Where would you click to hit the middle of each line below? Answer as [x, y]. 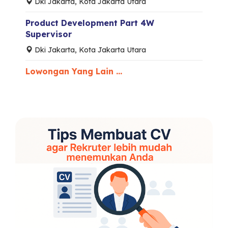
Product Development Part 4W [90, 23]
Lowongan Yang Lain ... [74, 72]
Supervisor [49, 34]
